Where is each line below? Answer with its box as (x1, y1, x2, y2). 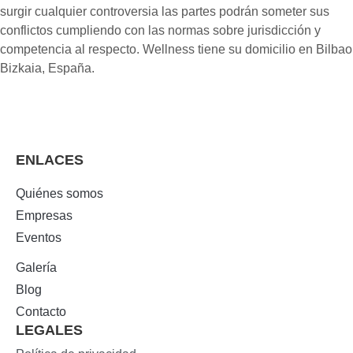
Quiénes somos (16, 186, 103, 200)
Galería (16, 260, 57, 274)
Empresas (16, 208, 72, 222)
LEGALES (16, 321, 83, 338)
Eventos (16, 230, 61, 244)
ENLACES (16, 151, 84, 168)
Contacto (16, 304, 66, 318)
